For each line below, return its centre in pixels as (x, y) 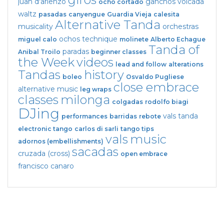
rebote (150, 116)
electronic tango (45, 128)
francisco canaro (46, 166)
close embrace (156, 87)
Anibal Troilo (39, 51)
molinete (134, 39)
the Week (46, 62)
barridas (123, 116)
